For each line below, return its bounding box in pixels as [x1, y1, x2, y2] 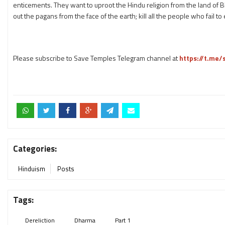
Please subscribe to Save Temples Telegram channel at [13, 53, 179, 63]
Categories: [13, 142, 57, 155]
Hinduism [18, 164, 45, 174]
